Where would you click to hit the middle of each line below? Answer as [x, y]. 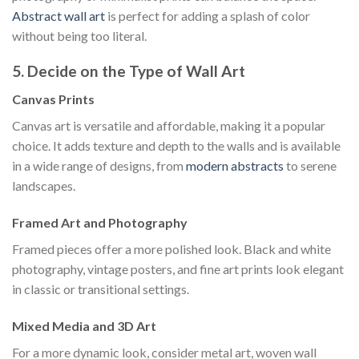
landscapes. [44, 186]
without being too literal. [79, 35]
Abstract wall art [58, 15]
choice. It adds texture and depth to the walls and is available [176, 146]
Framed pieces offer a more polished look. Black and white [171, 248]
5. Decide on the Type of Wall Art [129, 71]
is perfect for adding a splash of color [208, 15]
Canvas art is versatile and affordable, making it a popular [169, 126]
